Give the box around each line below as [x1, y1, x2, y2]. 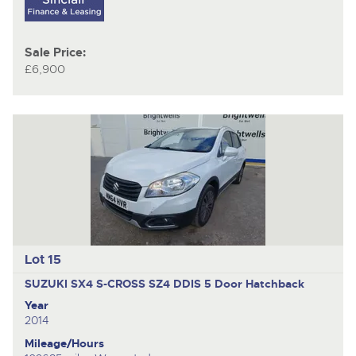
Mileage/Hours [24, 335, 104, 350]
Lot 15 [24, 250, 61, 268]
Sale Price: [24, 45, 86, 61]
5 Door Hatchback [203, 276, 304, 291]
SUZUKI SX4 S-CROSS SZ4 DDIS [24, 276, 204, 291]
